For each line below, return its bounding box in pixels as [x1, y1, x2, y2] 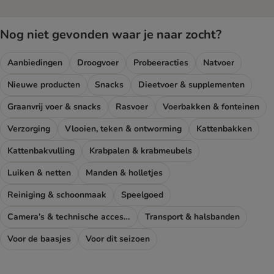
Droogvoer [77, 57, 119, 69]
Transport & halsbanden [145, 211, 240, 223]
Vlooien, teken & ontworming [65, 123, 182, 135]
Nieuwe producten [7, 79, 80, 91]
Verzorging [7, 123, 50, 135]
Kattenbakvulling [7, 145, 75, 157]
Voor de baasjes [7, 233, 71, 245]
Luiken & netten [7, 167, 71, 179]
